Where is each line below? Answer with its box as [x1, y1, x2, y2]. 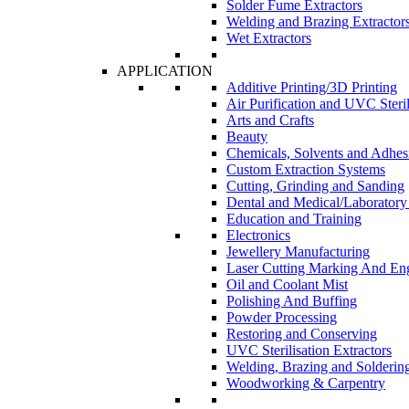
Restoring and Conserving [226, 326, 377, 341]
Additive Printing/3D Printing [226, 79, 397, 95]
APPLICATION [117, 63, 213, 79]
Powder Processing [226, 309, 337, 325]
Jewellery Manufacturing [226, 244, 370, 259]
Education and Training [226, 211, 362, 226]
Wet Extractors [226, 30, 311, 46]
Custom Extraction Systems [226, 162, 385, 177]
